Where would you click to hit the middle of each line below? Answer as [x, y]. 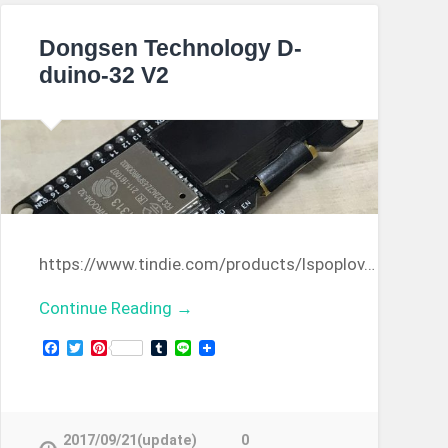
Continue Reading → [115, 307]
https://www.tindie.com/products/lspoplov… [206, 263]
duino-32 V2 [103, 75]
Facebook [93, 347]
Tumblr [191, 347]
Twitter [109, 347]
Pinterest [140, 347]
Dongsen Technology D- [170, 48]
